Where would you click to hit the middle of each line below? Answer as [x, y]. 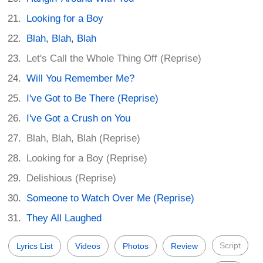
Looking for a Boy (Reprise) [87, 159]
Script [230, 246]
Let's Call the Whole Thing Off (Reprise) [116, 59]
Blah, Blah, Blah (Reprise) [84, 139]
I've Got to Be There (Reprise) [93, 99]
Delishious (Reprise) [72, 178]
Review [184, 246]
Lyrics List [35, 246]
